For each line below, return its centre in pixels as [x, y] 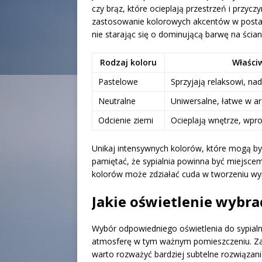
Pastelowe [118, 82]
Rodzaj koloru [128, 63]
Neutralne [117, 101]
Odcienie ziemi [126, 120]
